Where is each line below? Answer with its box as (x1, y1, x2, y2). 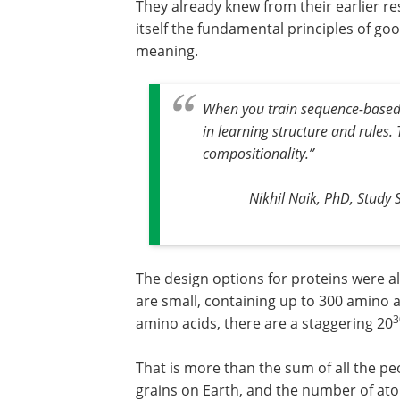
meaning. (136, 41, 198, 61)
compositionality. (203, 144, 309, 163)
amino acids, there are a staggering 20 (136, 313, 393, 333)
